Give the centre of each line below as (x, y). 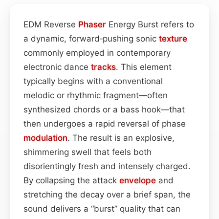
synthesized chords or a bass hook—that (104, 109)
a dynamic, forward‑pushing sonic (91, 38)
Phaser (92, 24)
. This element (144, 67)
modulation (45, 138)
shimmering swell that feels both (88, 152)
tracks (103, 67)
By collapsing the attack (71, 180)
